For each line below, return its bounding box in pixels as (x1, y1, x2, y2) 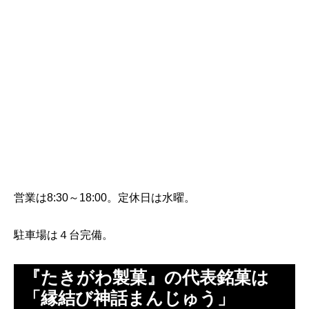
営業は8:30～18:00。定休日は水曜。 (14, 192, 195, 203)
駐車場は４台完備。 (14, 229, 113, 241)
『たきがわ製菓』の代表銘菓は (23, 268, 269, 287)
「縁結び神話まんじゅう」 (23, 288, 235, 308)
